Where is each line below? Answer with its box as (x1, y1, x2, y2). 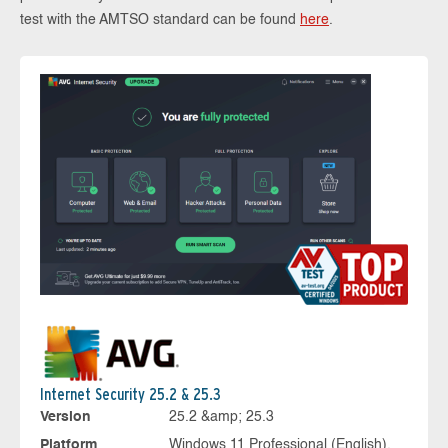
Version (40, 410, 91, 425)
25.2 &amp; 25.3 (168, 410, 274, 425)
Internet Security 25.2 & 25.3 (40, 385, 221, 405)
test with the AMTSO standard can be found (20, 13, 300, 27)
